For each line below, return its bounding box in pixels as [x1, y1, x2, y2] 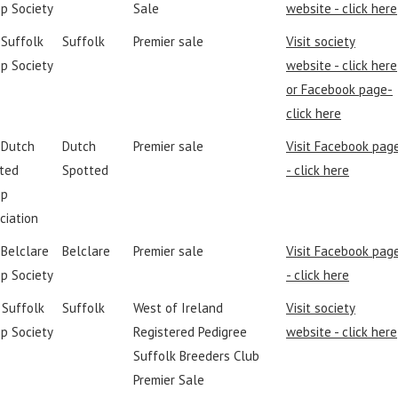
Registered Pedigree [133, 323, 247, 340]
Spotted [62, 162, 108, 179]
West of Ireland [133, 299, 223, 316]
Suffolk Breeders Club [133, 347, 259, 364]
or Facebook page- [286, 81, 393, 98]
